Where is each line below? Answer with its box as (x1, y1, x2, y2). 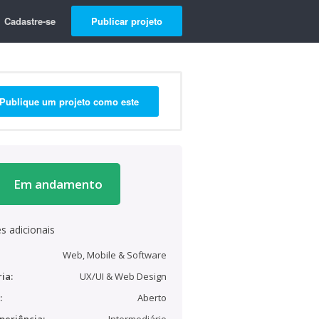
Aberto (137, 291, 167, 304)
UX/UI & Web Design (80, 270, 167, 283)
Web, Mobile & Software (63, 249, 167, 261)
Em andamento (13, 176, 103, 192)
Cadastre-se (4, 14, 56, 28)
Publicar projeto (91, 14, 162, 28)
